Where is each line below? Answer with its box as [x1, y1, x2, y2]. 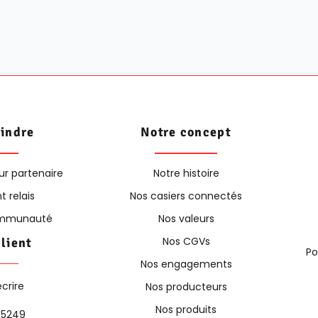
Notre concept [141, 124, 231, 141]
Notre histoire [153, 165, 219, 180]
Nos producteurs [145, 279, 227, 294]
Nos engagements [140, 256, 232, 271]
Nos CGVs [162, 234, 210, 248]
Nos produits [155, 302, 216, 317]
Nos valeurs [158, 211, 214, 226]
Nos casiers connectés [130, 188, 242, 203]
